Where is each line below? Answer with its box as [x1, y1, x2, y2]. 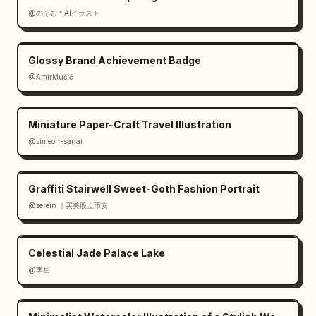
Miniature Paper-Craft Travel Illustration [28, 119, 231, 130]
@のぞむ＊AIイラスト [28, 8, 99, 17]
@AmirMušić [28, 73, 73, 81]
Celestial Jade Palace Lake [28, 247, 165, 259]
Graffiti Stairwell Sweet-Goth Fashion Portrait [28, 183, 260, 195]
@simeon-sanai [28, 137, 83, 145]
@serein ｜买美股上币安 [28, 201, 108, 209]
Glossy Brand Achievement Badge [28, 54, 201, 66]
